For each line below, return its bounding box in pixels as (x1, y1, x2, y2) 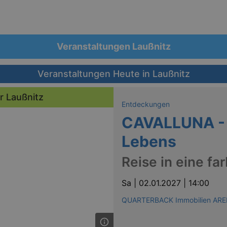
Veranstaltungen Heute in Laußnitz (37, 68, 190, 79)
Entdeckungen (122, 100, 170, 108)
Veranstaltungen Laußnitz (56, 41, 171, 52)
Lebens (122, 132, 176, 150)
